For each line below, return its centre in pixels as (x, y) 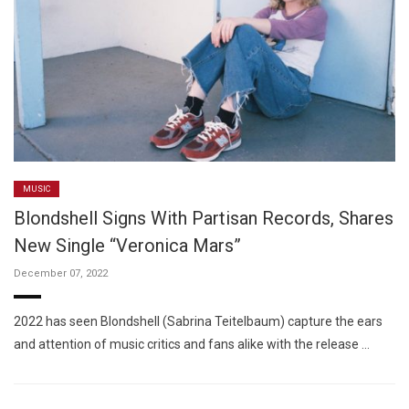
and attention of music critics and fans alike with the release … (192, 344)
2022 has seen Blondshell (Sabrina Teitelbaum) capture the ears (198, 321)
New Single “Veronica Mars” (127, 245)
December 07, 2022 (61, 273)
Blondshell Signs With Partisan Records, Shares (204, 218)
